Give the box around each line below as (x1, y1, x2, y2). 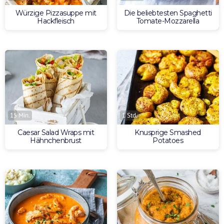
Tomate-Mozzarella (136, 16, 199, 26)
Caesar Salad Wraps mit (17, 128, 94, 137)
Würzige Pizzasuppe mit (15, 8, 96, 18)
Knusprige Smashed (134, 128, 201, 137)
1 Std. (122, 111, 138, 120)
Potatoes (152, 136, 183, 145)
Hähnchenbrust (30, 136, 81, 145)
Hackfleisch (37, 16, 74, 26)
